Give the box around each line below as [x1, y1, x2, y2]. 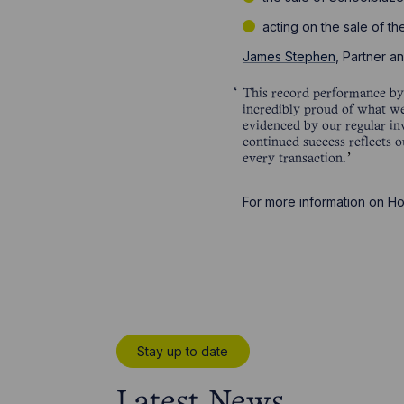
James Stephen [242, 48, 335, 64]
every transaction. [242, 152, 345, 165]
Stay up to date [137, 344, 229, 360]
